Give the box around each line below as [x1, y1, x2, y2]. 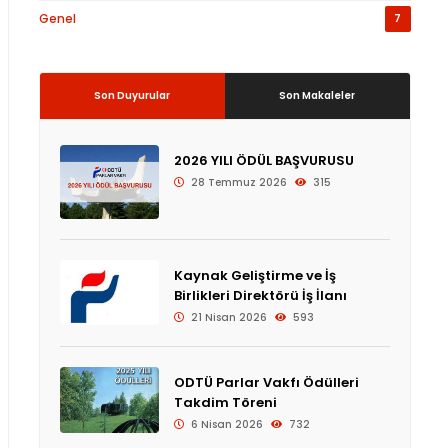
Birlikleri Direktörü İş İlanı [173, 286, 347, 306]
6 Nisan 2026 [187, 417, 263, 433]
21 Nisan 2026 [187, 310, 267, 326]
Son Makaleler [279, 88, 356, 103]
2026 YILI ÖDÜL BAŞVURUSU [173, 151, 354, 170]
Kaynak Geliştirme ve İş [173, 266, 336, 286]
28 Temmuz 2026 [187, 175, 287, 190]
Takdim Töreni [173, 393, 277, 413]
